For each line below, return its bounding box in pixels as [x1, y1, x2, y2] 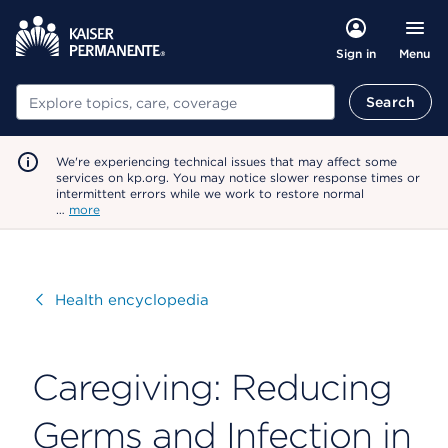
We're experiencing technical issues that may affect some [56, 154, 397, 169]
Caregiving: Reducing [32, 365, 392, 409]
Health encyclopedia [55, 291, 209, 309]
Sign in [335, 46, 376, 61]
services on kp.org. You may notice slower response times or [56, 170, 420, 185]
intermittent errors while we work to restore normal [56, 186, 364, 201]
